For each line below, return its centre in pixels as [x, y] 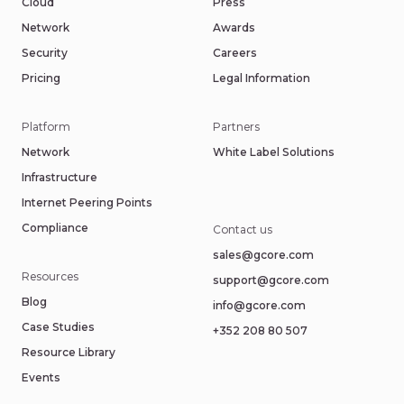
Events [41, 377]
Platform [46, 127]
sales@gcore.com [263, 255]
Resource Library [69, 352]
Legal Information [262, 78]
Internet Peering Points [87, 202]
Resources [50, 276]
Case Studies [58, 327]
